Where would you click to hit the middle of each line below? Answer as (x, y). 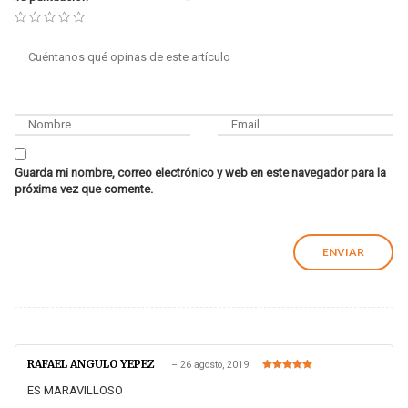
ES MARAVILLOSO (75, 391)
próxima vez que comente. (84, 189)
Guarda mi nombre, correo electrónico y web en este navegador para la (200, 173)
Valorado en (285, 378)
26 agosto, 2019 (214, 365)
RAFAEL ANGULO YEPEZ (92, 364)
